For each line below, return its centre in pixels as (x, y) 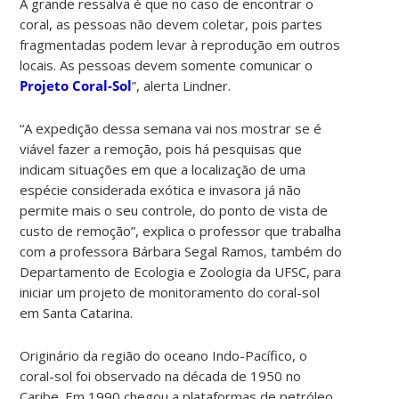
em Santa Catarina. (77, 312)
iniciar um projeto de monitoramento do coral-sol (170, 292)
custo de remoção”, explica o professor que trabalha (181, 230)
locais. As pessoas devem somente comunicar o (167, 65)
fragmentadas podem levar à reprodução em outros (180, 44)
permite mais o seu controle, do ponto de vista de (174, 210)
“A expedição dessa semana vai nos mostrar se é (171, 128)
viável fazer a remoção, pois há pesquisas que (161, 148)
